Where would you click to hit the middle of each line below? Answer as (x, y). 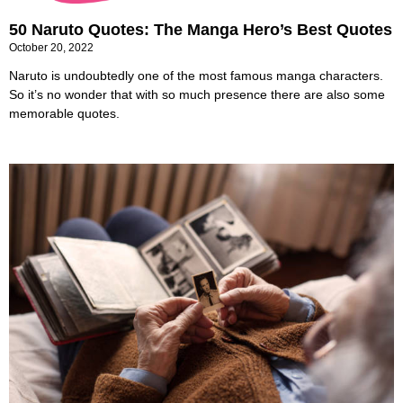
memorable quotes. (64, 113)
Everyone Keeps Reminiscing (122, 377)
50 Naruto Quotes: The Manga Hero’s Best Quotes (201, 30)
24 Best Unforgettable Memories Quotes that (180, 354)
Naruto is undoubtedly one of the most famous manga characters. (196, 76)
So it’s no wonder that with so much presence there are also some (197, 94)
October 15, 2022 (51, 395)
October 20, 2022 (51, 48)
